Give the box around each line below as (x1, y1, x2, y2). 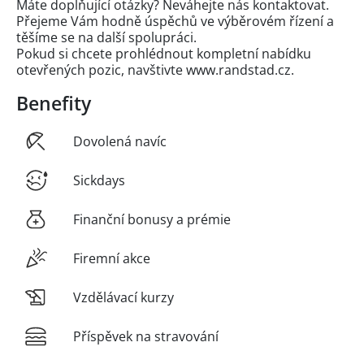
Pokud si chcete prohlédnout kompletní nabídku (16, 44, 311, 63)
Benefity (16, 89, 91, 116)
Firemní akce (73, 249, 150, 267)
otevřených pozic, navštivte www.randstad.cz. (16, 60, 294, 79)
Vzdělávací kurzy (73, 288, 174, 306)
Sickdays (73, 171, 125, 189)
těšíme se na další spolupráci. (16, 28, 197, 46)
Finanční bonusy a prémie (73, 210, 231, 228)
